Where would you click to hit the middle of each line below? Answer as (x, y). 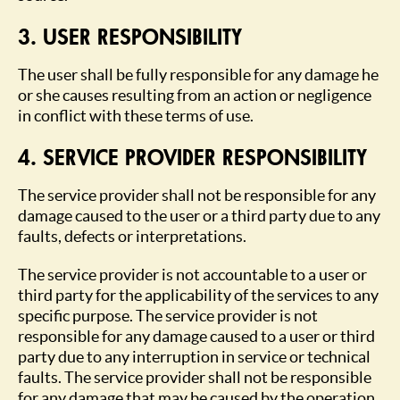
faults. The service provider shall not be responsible (195, 377)
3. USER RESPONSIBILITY (130, 37)
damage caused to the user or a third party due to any (199, 216)
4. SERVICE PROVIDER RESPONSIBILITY (192, 158)
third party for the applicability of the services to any (198, 295)
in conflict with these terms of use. (136, 116)
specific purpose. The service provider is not (168, 316)
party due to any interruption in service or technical (194, 357)
